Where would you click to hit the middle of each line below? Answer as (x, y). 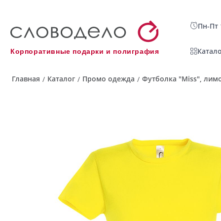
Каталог (61, 79)
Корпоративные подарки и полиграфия (85, 52)
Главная (26, 79)
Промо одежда (109, 79)
